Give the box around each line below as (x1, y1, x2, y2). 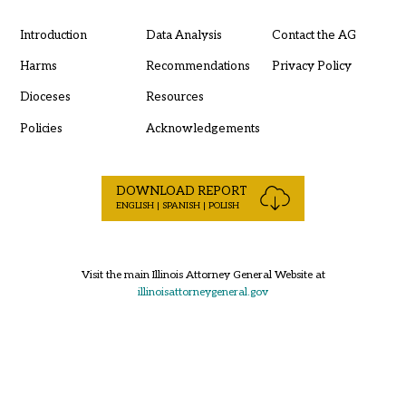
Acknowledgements (145, 121, 260, 136)
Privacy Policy (271, 58, 352, 73)
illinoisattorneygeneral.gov (138, 285, 268, 299)
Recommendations (145, 58, 250, 73)
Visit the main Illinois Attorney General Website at (81, 267, 325, 282)
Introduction (19, 27, 87, 43)
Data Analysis (145, 27, 222, 43)
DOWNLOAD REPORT (116, 183, 248, 198)
